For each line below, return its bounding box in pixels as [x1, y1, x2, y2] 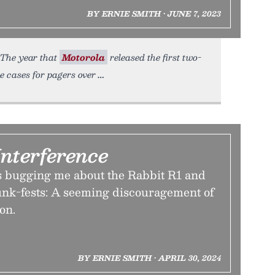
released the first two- [107, 50, 201, 64]
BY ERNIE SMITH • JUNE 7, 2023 [87, 7, 221, 20]
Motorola [62, 50, 105, 64]
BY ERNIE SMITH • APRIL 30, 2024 [77, 252, 221, 264]
